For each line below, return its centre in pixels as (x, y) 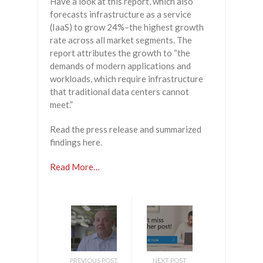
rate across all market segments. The (121, 40)
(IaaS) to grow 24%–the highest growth (127, 27)
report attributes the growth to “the (120, 53)
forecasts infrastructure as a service (121, 14)
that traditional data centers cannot (119, 92)
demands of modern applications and (120, 66)
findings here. (76, 142)
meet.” (61, 105)
